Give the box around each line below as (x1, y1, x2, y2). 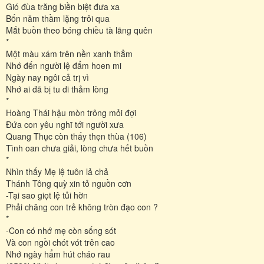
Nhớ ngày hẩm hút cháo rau (6, 247, 110, 260)
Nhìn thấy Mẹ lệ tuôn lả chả (6, 165, 108, 177)
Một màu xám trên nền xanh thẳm (6, 47, 133, 60)
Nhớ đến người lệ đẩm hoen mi (6, 59, 121, 71)
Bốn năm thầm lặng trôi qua (6, 12, 110, 24)
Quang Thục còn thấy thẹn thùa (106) (6, 130, 147, 142)
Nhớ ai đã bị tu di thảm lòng (6, 82, 108, 95)
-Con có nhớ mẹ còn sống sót (6, 224, 116, 236)
